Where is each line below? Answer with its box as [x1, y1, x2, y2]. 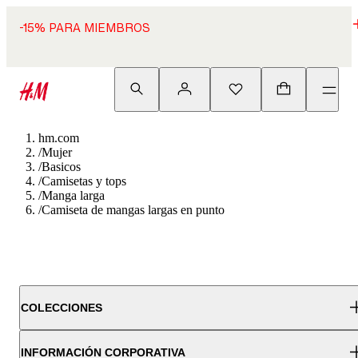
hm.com [38, 131, 79, 145]
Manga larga [42, 189, 105, 202]
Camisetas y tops [42, 174, 126, 188]
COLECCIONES [21, 301, 102, 314]
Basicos [42, 160, 81, 173]
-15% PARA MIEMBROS [19, 21, 150, 34]
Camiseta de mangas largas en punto [42, 203, 225, 217]
